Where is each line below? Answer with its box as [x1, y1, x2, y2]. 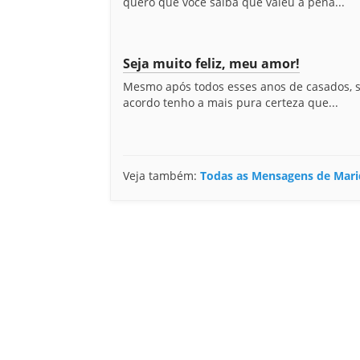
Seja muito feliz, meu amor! [123, 55, 300, 72]
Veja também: [123, 168, 200, 183]
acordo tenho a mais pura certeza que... [123, 95, 338, 110]
